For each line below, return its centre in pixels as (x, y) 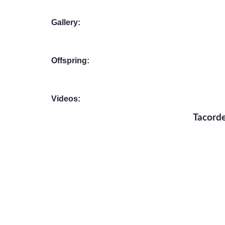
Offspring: (70, 61)
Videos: (66, 99)
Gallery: (66, 23)
